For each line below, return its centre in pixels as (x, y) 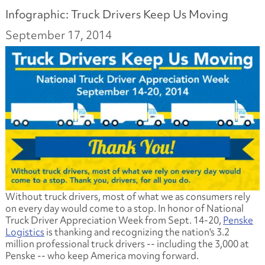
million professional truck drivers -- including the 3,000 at (127, 243)
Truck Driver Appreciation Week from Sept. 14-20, (114, 220)
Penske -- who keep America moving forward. (102, 255)
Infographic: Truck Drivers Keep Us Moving (117, 14)
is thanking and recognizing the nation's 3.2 (137, 232)
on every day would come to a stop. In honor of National (124, 208)
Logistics (25, 232)
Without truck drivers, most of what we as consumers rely (127, 196)
